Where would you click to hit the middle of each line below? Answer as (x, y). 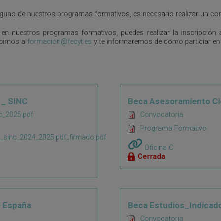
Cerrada (152, 156)
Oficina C (159, 147)
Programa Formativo (174, 128)
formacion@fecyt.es (59, 41)
